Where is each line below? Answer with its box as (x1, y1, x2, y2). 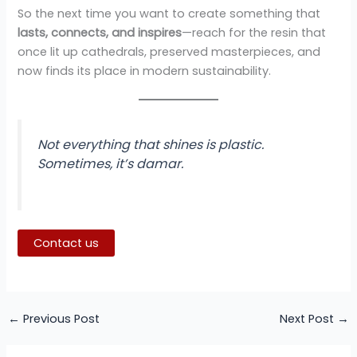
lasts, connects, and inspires (18, 24, 182, 41)
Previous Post (19, 310, 100, 327)
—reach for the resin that (182, 24, 327, 41)
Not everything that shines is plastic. (37, 135, 265, 155)
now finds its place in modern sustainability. (18, 62, 272, 79)
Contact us (33, 234, 100, 251)
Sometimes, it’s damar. (37, 155, 184, 174)
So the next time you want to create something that (18, 5, 321, 22)
